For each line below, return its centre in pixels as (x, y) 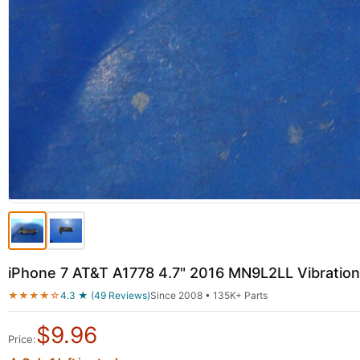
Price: (22, 339)
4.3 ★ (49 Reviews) (105, 295)
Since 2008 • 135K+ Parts (209, 295)
